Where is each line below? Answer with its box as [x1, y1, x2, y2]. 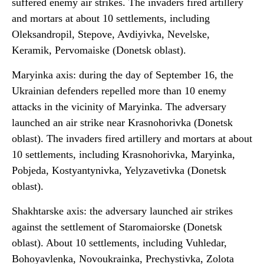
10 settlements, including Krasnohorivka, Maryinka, [12, 148, 235, 160]
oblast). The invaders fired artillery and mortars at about [12, 133, 252, 144]
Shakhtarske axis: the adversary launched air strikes [12, 205, 233, 217]
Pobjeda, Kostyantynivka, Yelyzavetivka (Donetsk [12, 164, 226, 176]
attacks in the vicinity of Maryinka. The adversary [12, 101, 226, 113]
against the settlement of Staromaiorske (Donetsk [12, 221, 222, 233]
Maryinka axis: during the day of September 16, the [12, 69, 233, 81]
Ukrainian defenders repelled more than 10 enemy [12, 85, 226, 97]
